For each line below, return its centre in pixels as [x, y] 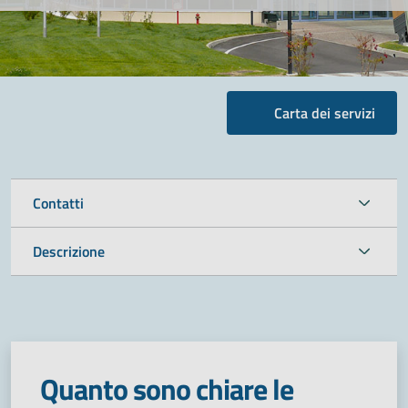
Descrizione [69, 251]
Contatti [58, 203]
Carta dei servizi [325, 112]
